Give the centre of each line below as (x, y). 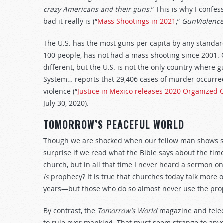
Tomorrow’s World (128, 210)
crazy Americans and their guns (96, 9)
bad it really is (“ (70, 21)
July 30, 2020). (66, 103)
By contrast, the (70, 210)
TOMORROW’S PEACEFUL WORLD (114, 124)
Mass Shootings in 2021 (136, 21)
